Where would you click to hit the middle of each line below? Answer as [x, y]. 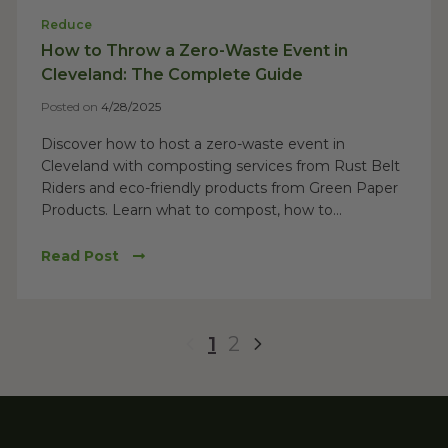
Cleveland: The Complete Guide [172, 74]
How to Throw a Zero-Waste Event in [194, 50]
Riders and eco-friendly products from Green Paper [219, 188]
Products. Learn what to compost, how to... [191, 210]
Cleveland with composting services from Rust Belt [220, 166]
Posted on [71, 106]
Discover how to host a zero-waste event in [193, 144]
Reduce [66, 24]
